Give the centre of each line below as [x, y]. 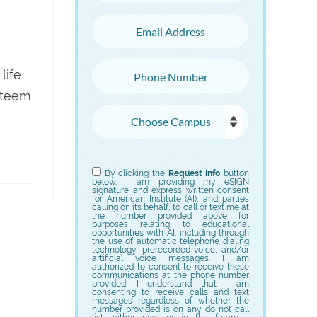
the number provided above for [171, 216]
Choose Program [142, 160]
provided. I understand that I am [171, 284]
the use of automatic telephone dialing [171, 241]
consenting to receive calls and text [171, 292]
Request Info [194, 173]
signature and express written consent [171, 190]
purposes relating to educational [171, 224]
